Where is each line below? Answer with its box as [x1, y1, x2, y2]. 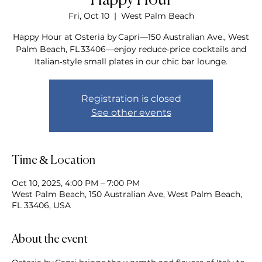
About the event [12, 233, 88, 246]
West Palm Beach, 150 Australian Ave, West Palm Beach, [12, 189, 242, 199]
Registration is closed [81, 93, 181, 104]
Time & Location [12, 154, 95, 167]
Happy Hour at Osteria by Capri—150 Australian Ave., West [13, 32, 249, 42]
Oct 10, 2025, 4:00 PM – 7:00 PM [12, 178, 140, 188]
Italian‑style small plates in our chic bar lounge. [35, 56, 227, 67]
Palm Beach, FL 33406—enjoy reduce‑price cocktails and [16, 44, 246, 54]
